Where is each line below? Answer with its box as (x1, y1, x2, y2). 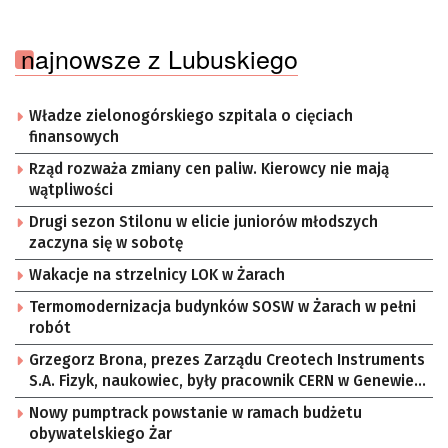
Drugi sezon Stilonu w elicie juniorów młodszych (29, 213, 378, 232)
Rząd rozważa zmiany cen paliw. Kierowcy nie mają (29, 160, 389, 179)
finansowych (29, 128, 119, 147)
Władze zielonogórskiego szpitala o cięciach (29, 107, 353, 126)
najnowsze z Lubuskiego (21, 40, 298, 77)
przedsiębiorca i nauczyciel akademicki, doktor (29, 393, 367, 412)
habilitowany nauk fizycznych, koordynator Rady (29, 414, 380, 433)
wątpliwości (29, 181, 113, 200)
